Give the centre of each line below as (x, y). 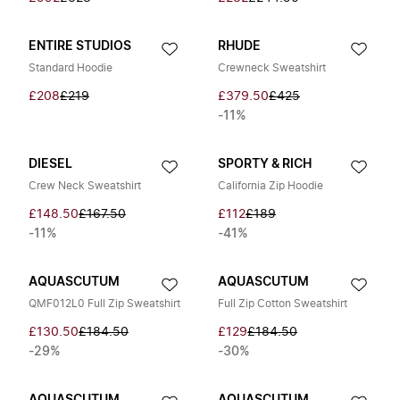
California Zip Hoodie (271, 186)
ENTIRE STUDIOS (80, 46)
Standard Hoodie (71, 68)
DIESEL (50, 164)
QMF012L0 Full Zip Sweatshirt (104, 304)
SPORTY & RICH (265, 164)
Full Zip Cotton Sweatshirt (283, 304)
